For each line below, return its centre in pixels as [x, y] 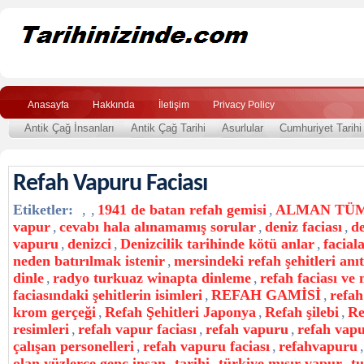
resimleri [41, 329]
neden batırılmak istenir [89, 261]
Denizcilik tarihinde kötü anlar [217, 244]
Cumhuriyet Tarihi [321, 128]
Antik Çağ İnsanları [69, 128]
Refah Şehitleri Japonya [180, 312]
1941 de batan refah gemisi [182, 210]
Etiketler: [43, 210]
